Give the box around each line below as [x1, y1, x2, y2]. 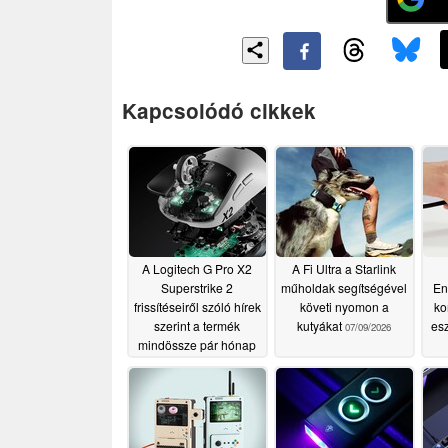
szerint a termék [154, 317, 240, 335]
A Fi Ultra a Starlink [292, 260, 396, 278]
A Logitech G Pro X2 [142, 260, 252, 278]
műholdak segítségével [281, 279, 407, 297]
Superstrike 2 [161, 279, 233, 297]
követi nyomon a [299, 298, 389, 316]
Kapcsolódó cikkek [122, 95, 316, 125]
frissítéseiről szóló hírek [133, 298, 261, 316]
